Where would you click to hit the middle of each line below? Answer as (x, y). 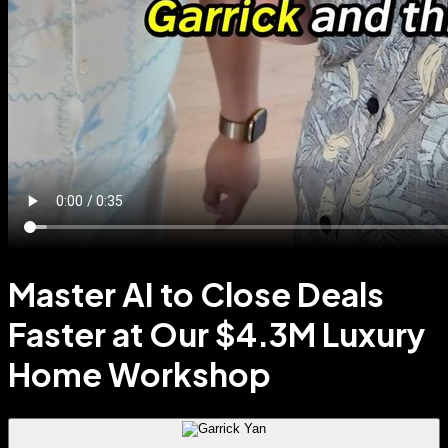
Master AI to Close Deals (196, 294)
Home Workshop (139, 374)
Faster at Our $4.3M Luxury (216, 334)
